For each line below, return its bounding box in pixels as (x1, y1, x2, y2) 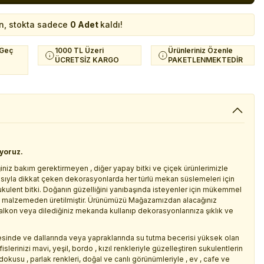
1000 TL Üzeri (55, 46, 104, 55)
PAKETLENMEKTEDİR (168, 55, 243, 64)
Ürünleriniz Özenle (168, 46, 233, 55)
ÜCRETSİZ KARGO (55, 55, 119, 64)
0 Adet (70, 19, 100, 29)
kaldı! (100, 19, 123, 29)
